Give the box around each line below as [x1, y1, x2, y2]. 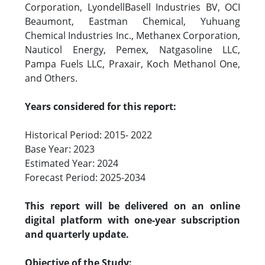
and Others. [25, 72, 80, 85]
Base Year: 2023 [25, 143, 95, 156]
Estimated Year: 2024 [25, 157, 118, 170]
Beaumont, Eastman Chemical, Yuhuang [25, 15, 240, 28]
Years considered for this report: [25, 100, 176, 113]
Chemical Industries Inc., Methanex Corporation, [25, 29, 240, 42]
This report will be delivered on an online [25, 199, 240, 212]
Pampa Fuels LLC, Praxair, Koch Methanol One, [25, 57, 240, 70]
